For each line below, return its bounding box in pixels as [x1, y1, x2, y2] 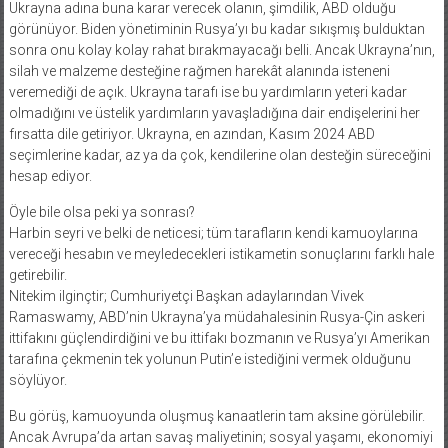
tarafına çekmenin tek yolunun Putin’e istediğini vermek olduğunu [8, 350, 411, 367]
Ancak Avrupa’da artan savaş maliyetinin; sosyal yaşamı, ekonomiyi [8, 428, 433, 445]
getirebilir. [8, 266, 67, 283]
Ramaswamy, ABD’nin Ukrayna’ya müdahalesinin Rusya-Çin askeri [8, 308, 425, 325]
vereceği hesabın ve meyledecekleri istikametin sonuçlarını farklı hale [8, 245, 434, 262]
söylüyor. [8, 371, 67, 388]
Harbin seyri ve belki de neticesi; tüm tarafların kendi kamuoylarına [8, 224, 418, 241]
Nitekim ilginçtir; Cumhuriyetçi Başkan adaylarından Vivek [8, 287, 364, 304]
